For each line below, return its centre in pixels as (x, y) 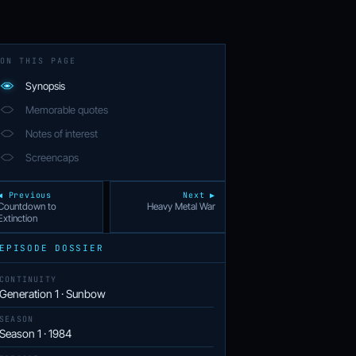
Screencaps (52, 157)
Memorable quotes (67, 109)
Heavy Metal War (181, 206)
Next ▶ (199, 195)
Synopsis (45, 85)
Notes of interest (62, 133)
